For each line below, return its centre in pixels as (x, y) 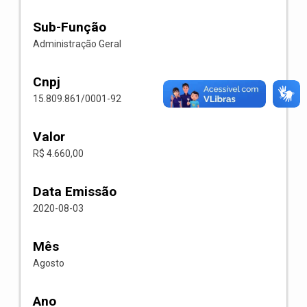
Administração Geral (77, 44)
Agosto (49, 263)
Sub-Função (70, 27)
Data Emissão (75, 192)
